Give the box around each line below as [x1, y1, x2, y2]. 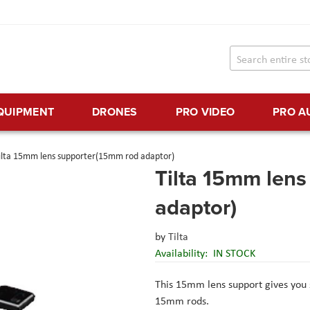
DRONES [91, 104, 138, 120]
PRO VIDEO [175, 104, 235, 120]
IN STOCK [213, 246, 255, 261]
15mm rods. [155, 293, 209, 309]
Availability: [155, 246, 210, 261]
